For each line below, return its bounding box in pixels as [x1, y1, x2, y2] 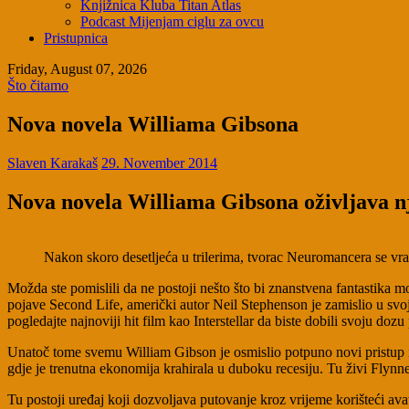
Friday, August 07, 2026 [7, 61, 147, 78]
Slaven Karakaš [7, 154, 98, 171]
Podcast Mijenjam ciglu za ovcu [80, 14, 264, 30]
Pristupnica [44, 30, 108, 47]
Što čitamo [7, 78, 68, 94]
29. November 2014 [101, 154, 217, 171]
